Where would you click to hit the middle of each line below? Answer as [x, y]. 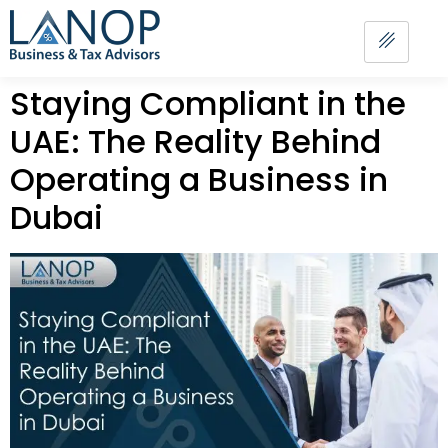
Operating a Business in [199, 179]
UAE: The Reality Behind [195, 141]
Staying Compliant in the [208, 103]
